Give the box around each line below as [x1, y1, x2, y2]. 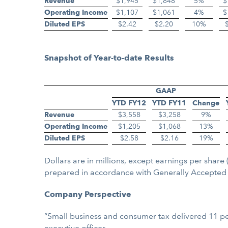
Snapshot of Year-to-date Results [44, 53, 174, 63]
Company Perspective [44, 189, 131, 199]
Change [192, 99, 219, 107]
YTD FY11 [152, 99, 186, 107]
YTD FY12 [112, 99, 146, 107]
